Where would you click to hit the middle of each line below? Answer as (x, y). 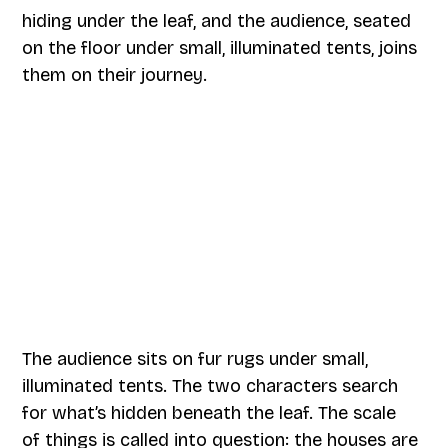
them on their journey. (115, 75)
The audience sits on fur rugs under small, (195, 358)
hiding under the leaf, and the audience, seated (217, 21)
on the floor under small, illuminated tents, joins (220, 48)
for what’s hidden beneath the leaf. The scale (209, 412)
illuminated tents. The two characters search (210, 385)
